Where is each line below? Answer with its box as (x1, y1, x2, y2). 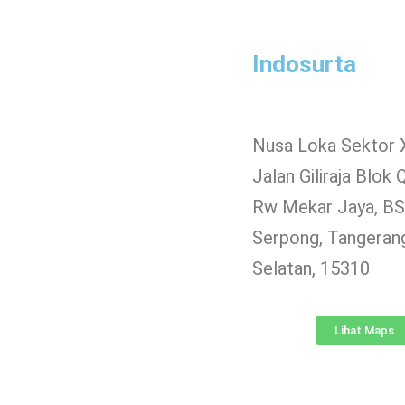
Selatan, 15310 (251, 258, 370, 279)
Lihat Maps (334, 324, 395, 337)
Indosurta (251, 51, 356, 78)
